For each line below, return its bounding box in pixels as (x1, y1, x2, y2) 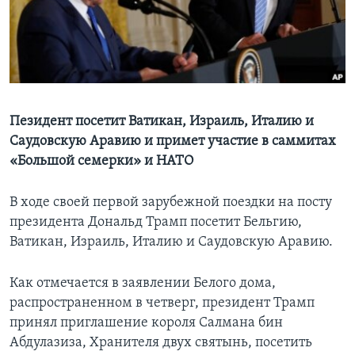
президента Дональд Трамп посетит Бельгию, (10, 215, 302, 231)
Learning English (14, 21, 108, 36)
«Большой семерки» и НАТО (10, 154, 193, 170)
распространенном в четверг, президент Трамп (10, 296, 315, 311)
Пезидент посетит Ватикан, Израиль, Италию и (10, 114, 314, 130)
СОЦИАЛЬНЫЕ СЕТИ (14, 64, 108, 76)
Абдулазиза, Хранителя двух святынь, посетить (10, 335, 312, 351)
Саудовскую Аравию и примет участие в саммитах (10, 134, 336, 150)
